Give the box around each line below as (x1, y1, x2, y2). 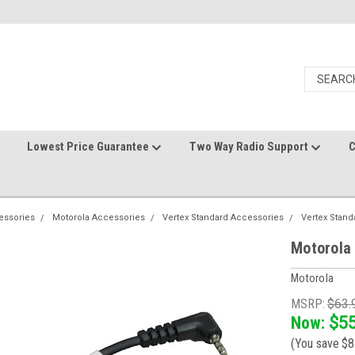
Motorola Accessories (52, 212, 145, 223)
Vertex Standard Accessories (162, 212, 284, 223)
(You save (291, 335, 339, 351)
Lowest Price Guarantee (27, 139, 151, 154)
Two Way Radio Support (189, 139, 311, 154)
